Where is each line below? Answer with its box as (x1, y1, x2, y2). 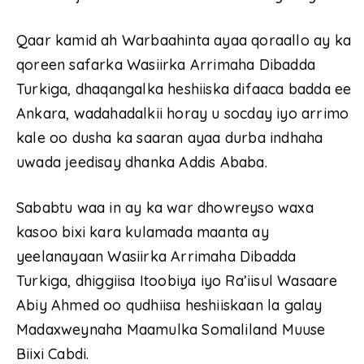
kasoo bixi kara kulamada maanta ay (16, 222, 269, 241)
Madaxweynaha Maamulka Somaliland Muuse (16, 319, 326, 339)
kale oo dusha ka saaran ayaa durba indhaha (16, 128, 323, 147)
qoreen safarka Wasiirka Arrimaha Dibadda (16, 54, 316, 74)
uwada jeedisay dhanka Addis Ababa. (16, 152, 267, 171)
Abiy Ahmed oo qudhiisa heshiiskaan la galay (16, 295, 323, 314)
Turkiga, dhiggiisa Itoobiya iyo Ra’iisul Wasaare (16, 271, 338, 290)
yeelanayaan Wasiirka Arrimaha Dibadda (16, 246, 297, 266)
